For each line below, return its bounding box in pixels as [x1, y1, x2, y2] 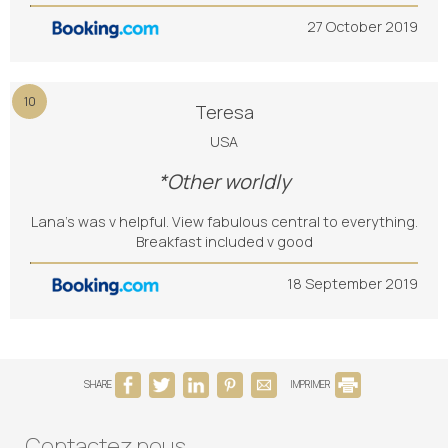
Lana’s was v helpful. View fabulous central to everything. [30, 212, 418, 231]
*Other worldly [157, 168, 291, 195]
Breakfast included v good [135, 232, 313, 251]
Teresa [194, 100, 254, 124]
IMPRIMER [290, 376, 332, 391]
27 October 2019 [307, 17, 418, 36]
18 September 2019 [287, 274, 418, 293]
